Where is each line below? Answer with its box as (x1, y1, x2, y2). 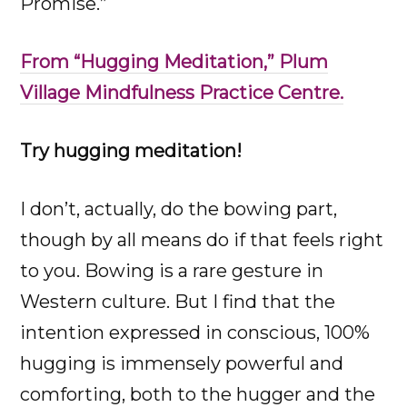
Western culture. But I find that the (20, 290, 336, 313)
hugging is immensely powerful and (20, 352, 344, 374)
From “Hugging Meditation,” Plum (20, 50, 329, 73)
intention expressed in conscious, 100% (20, 321, 371, 343)
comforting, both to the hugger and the (20, 382, 376, 405)
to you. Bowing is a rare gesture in (20, 259, 324, 282)
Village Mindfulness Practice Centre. (20, 81, 344, 104)
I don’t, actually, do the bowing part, (20, 197, 338, 220)
